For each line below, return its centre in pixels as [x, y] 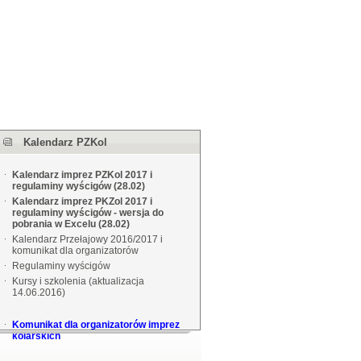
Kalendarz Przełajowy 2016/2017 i [87, 239]
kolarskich [36, 336]
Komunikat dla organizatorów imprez [95, 325]
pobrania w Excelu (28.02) [71, 224]
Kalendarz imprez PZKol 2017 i [82, 175]
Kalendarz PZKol [65, 142]
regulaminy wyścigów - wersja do [87, 213]
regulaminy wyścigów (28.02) [78, 186]
